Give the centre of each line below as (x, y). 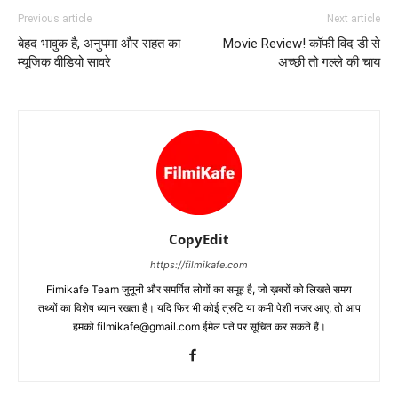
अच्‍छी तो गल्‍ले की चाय (329, 63)
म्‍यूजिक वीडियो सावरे (64, 63)
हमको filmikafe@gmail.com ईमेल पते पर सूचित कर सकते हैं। (199, 327)
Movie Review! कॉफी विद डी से (302, 44)
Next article (354, 19)
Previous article (55, 19)
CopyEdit (199, 239)
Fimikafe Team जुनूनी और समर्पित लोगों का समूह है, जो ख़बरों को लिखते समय (199, 290)
